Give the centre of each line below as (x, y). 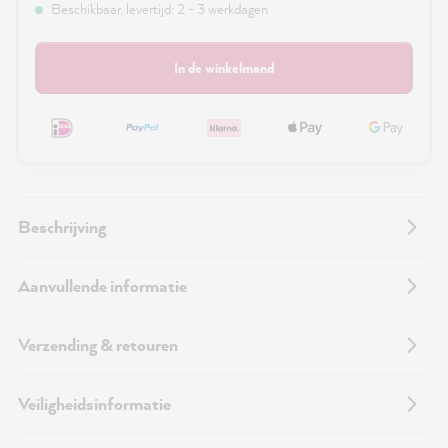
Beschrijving (62, 226)
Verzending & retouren (98, 344)
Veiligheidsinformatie (94, 403)
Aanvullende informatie (102, 285)
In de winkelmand (224, 67)
